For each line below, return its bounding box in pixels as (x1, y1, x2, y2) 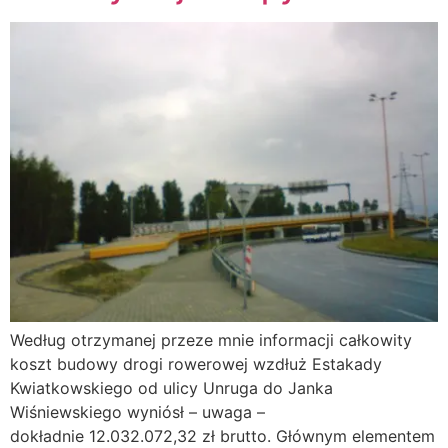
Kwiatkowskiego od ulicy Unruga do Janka (10, 377, 333, 398)
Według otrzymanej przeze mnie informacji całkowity (10, 329, 412, 350)
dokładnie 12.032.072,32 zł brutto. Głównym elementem (10, 425, 435, 446)
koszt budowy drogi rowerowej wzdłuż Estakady (10, 353, 382, 374)
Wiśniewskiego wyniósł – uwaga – (10, 401, 265, 422)
